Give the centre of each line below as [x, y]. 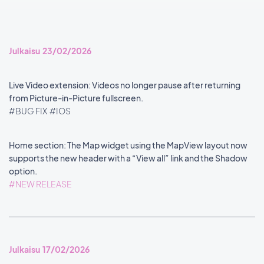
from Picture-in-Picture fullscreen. [77, 98]
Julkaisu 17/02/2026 [49, 249]
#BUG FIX [29, 111]
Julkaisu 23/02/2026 [50, 51]
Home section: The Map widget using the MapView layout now [128, 145]
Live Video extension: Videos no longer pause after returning [125, 85]
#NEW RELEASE [41, 184]
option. [24, 171]
